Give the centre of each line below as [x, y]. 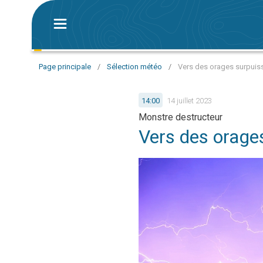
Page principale [65, 67]
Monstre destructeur [181, 117]
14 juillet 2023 [189, 100]
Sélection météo [134, 67]
